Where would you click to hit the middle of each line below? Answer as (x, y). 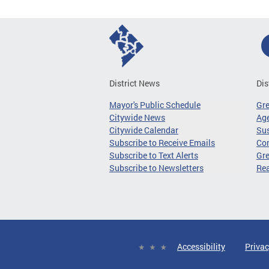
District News (134, 83)
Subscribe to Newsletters (156, 168)
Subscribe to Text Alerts (154, 155)
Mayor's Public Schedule (155, 105)
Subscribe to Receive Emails (162, 143)
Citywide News (137, 117)
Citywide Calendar (144, 130)
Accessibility (201, 246)
